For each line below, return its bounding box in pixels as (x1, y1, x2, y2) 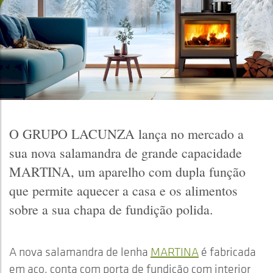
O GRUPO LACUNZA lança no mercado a (9, 125, 244, 143)
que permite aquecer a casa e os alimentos (9, 182, 238, 200)
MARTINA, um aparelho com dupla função (9, 163, 246, 181)
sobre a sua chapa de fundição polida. (9, 200, 213, 219)
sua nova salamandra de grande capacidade (9, 144, 242, 162)
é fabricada (199, 244, 256, 260)
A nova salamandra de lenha (9, 244, 151, 260)
